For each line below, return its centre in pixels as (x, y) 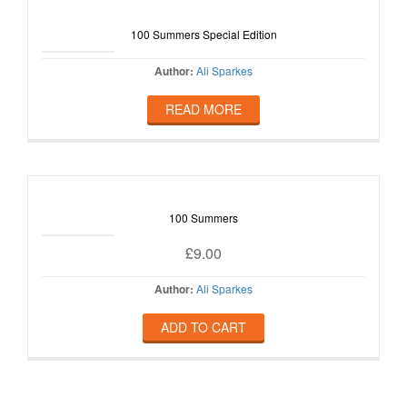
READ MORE (203, 109)
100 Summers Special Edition (203, 34)
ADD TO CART (203, 327)
